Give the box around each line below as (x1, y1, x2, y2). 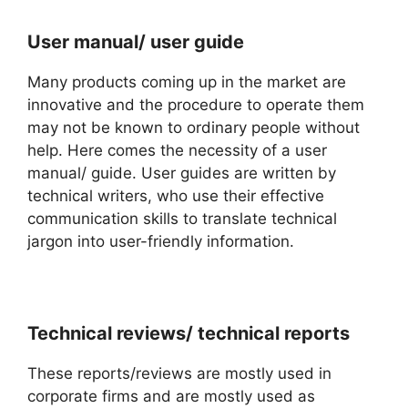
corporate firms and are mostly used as (27, 386, 315, 405)
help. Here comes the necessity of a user (27, 140, 327, 159)
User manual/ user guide (27, 30, 244, 53)
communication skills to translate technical (27, 209, 337, 228)
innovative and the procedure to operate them (27, 95, 364, 114)
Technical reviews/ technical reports (27, 321, 350, 344)
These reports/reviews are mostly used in (27, 363, 331, 382)
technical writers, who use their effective (27, 186, 324, 205)
